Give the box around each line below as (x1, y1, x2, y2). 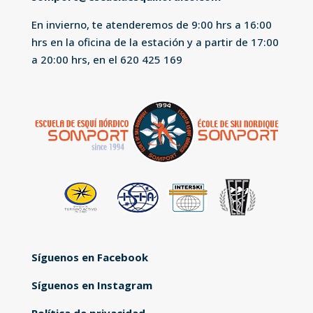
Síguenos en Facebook (31, 249, 148, 264)
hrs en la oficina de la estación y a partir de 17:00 (31, 34, 279, 49)
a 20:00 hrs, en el (31, 52, 120, 66)
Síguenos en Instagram (31, 277, 152, 292)
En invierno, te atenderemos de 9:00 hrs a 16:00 (31, 17, 272, 31)
